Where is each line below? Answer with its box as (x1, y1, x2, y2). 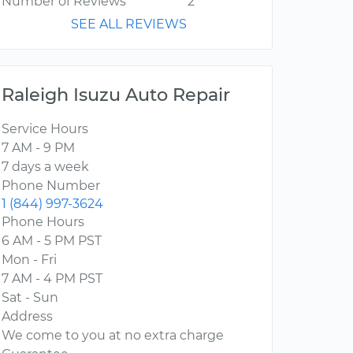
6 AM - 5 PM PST (2, 233, 102, 249)
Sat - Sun (2, 290, 58, 306)
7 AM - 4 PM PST (2, 271, 102, 287)
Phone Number (2, 178, 100, 194)
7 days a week (2, 159, 89, 175)
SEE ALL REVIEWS (71, 17, 187, 32)
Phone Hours (2, 214, 84, 230)
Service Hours (2, 121, 88, 137)
